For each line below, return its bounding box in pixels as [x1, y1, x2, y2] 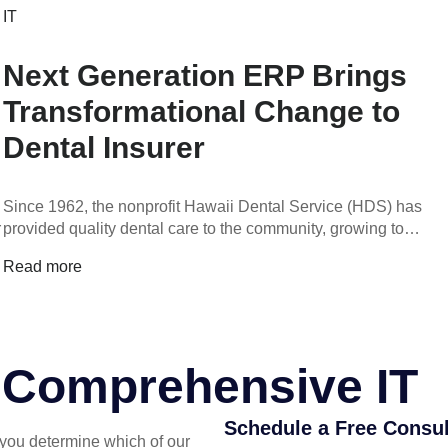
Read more [2, 258, 82, 275]
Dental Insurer [2, 131, 205, 164]
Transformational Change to [2, 95, 400, 128]
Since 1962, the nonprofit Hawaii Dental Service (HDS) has [2, 198, 422, 215]
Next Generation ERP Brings [2, 59, 407, 92]
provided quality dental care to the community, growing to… [2, 220, 420, 237]
